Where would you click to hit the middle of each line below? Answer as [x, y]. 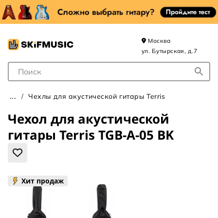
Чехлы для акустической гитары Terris [97, 96]
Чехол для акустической [89, 119]
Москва [158, 41]
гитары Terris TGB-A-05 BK [91, 135]
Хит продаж [43, 181]
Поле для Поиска [43, 69]
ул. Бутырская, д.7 [169, 51]
